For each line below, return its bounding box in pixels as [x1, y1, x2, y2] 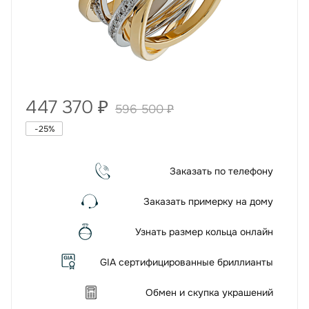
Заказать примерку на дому [143, 195, 273, 208]
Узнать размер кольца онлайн [135, 226, 273, 238]
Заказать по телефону [170, 165, 273, 177]
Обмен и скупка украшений [146, 286, 273, 299]
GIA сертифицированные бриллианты [100, 256, 273, 268]
